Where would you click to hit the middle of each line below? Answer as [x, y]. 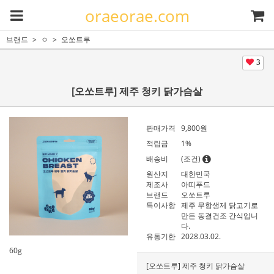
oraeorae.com [137, 16]
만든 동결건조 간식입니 [220, 216]
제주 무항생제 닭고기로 [220, 205]
